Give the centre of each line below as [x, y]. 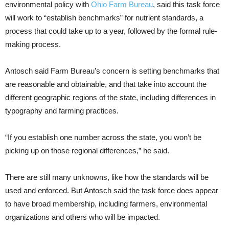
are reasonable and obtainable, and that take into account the [106, 84]
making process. [33, 44]
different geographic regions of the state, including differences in [110, 98]
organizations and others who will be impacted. [83, 217]
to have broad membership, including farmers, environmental [106, 204]
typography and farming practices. [62, 111]
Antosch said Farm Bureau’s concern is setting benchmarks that [112, 71]
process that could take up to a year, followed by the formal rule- [111, 31]
